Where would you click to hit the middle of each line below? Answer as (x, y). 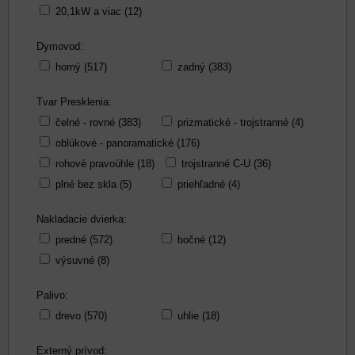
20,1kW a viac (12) (99, 11)
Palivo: (52, 295)
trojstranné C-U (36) (226, 164)
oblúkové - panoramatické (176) (128, 143)
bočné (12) (202, 240)
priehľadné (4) (209, 184)
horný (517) (81, 67)
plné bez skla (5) (94, 184)
